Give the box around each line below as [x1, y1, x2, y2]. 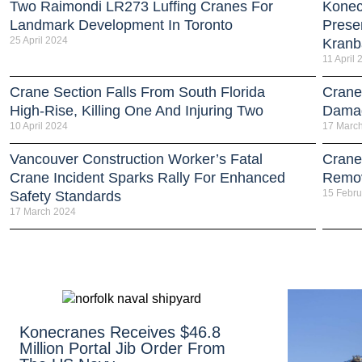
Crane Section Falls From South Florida [10, 83, 265, 100]
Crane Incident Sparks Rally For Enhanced [10, 169, 285, 186]
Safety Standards [10, 187, 121, 204]
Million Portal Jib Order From [19, 339, 225, 357]
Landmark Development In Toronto [10, 16, 233, 33]
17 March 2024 [10, 205, 76, 217]
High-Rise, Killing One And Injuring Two [10, 102, 263, 119]
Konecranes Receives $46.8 [19, 322, 221, 341]
